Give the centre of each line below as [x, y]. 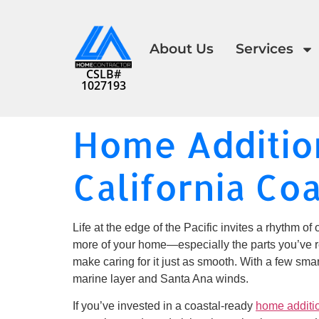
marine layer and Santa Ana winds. [161, 279]
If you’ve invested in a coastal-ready [164, 306]
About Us [181, 49]
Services [264, 49]
